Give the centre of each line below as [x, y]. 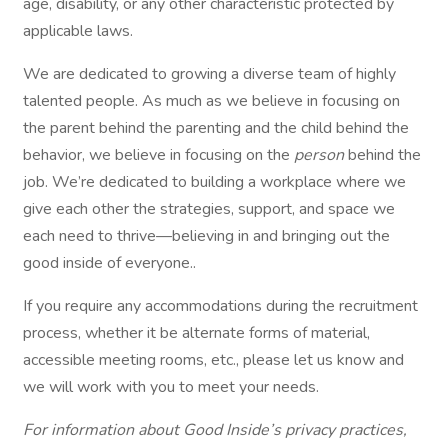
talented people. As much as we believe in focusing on [211, 101]
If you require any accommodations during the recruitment [220, 306]
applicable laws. [78, 31]
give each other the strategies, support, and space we [209, 209]
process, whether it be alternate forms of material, [196, 333]
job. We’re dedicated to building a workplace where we [214, 182]
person [321, 155]
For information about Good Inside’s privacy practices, [215, 430]
